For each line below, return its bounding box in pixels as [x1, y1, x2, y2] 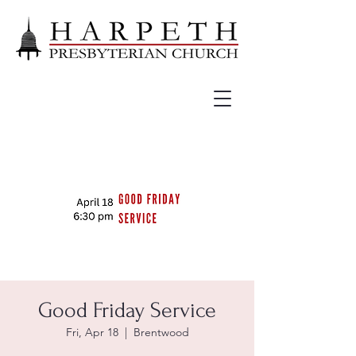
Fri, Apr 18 [65, 325, 118, 339]
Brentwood [133, 325, 189, 339]
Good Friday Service [38, 298, 216, 323]
